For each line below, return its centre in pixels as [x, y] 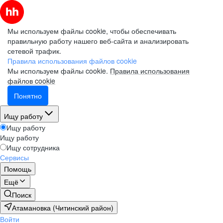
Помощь [18, 169]
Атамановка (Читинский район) [63, 208]
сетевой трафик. [34, 51]
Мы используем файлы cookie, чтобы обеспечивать [92, 31]
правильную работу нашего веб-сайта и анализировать [98, 41]
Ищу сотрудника [33, 147]
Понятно [28, 96]
